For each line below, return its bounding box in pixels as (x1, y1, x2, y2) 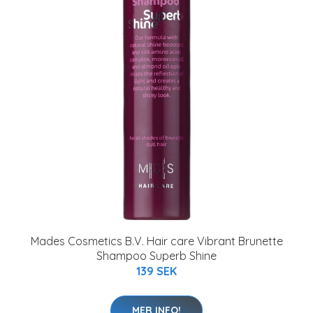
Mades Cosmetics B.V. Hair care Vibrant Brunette (30, 234, 283, 249)
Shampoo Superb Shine (96, 249, 217, 263)
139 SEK (136, 264, 177, 279)
